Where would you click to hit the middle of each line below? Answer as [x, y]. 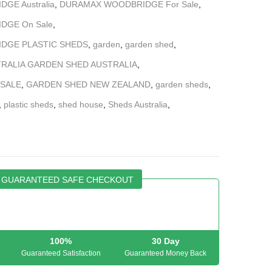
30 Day [165, 241]
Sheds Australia [138, 104]
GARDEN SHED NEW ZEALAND [88, 84]
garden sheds [182, 84]
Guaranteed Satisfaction [61, 253]
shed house [81, 104]
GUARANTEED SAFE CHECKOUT [67, 180]
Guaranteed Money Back [166, 253]
